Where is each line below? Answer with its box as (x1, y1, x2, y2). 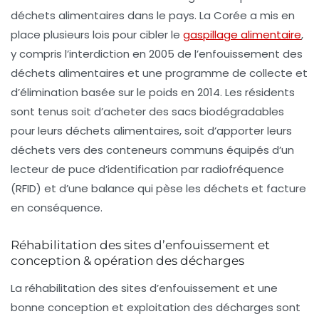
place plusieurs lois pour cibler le (11, 26, 183, 42)
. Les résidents (220, 84, 295, 100)
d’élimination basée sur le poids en (11, 84, 197, 100)
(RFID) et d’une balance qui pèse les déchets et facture (11, 180, 306, 196)
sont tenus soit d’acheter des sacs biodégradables (11, 103, 284, 119)
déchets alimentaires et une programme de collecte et (11, 65, 308, 80)
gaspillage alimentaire (183, 26, 301, 42)
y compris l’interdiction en (11, 46, 149, 61)
